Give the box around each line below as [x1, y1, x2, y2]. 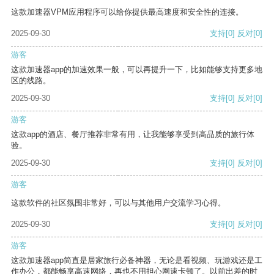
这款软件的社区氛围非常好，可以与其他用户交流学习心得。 [11, 198, 226, 208]
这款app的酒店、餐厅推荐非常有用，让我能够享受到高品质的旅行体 [11, 130, 254, 139]
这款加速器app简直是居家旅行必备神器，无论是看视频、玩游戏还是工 [11, 256, 262, 265]
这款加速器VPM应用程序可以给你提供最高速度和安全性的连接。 [11, 7, 243, 17]
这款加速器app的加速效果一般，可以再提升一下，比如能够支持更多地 [11, 65, 262, 75]
